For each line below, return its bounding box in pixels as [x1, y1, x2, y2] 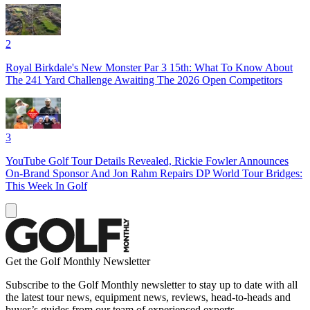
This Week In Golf [6, 179, 87, 192]
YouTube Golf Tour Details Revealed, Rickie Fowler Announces [6, 154, 289, 167]
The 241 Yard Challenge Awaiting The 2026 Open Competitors [6, 73, 282, 86]
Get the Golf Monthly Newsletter [6, 255, 150, 267]
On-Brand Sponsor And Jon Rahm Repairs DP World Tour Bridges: [6, 167, 302, 179]
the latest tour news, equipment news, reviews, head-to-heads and [6, 291, 291, 303]
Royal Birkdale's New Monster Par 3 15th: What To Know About [6, 61, 293, 73]
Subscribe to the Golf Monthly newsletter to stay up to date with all [6, 278, 298, 291]
